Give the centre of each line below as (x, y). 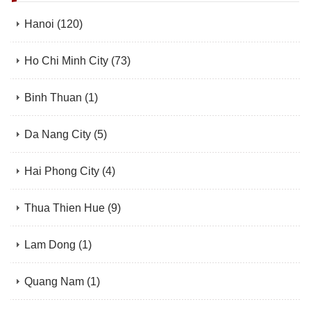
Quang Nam (56, 281)
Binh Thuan (54, 98)
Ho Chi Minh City (68, 61)
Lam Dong (51, 245)
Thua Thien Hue (66, 208)
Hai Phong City (63, 171)
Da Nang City (59, 134)
